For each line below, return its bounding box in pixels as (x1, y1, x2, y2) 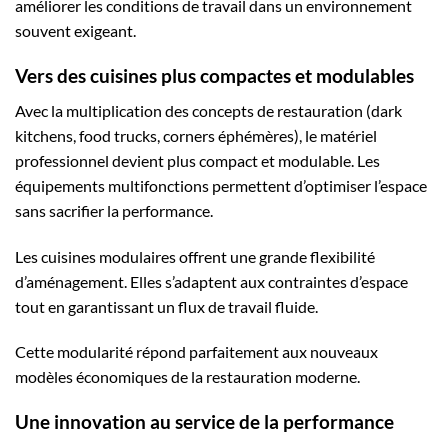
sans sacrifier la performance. (15, 200, 213, 220)
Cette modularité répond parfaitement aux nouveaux (15, 342, 378, 362)
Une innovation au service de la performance (15, 410, 394, 434)
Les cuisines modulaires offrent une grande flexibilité (15, 246, 375, 266)
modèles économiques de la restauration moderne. (15, 367, 360, 387)
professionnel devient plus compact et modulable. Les (15, 150, 380, 170)
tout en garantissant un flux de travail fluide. (15, 296, 318, 316)
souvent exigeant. (15, 21, 136, 41)
